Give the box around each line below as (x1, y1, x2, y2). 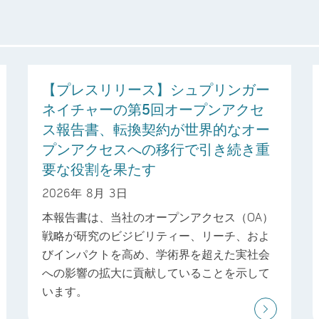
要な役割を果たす (42, 159, 156, 178)
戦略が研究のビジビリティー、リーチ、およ (42, 227, 270, 243)
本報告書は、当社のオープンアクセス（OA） (42, 209, 273, 224)
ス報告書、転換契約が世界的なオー (42, 120, 270, 138)
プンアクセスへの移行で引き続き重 (42, 140, 270, 158)
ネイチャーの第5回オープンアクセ (42, 100, 264, 118)
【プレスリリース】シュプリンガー (42, 80, 270, 98)
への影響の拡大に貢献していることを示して (42, 264, 270, 280)
